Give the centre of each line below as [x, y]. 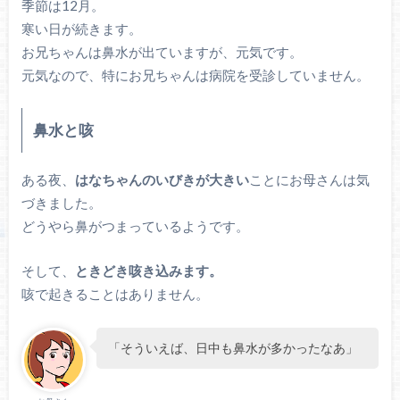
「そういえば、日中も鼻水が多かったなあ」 [233, 347]
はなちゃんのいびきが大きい [162, 179]
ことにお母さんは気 [309, 179]
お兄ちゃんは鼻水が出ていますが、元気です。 [162, 51]
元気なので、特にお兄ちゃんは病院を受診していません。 [195, 75]
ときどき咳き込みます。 [148, 271]
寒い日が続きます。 [81, 28]
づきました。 [61, 202]
